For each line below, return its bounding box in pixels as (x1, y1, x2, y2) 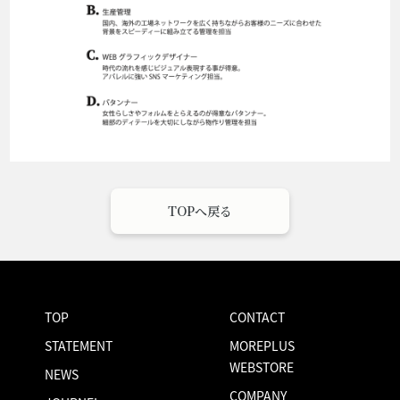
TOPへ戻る (168, 202, 232, 221)
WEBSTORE (229, 358, 295, 377)
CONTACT (229, 308, 286, 327)
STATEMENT (45, 337, 112, 355)
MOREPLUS (229, 337, 296, 355)
